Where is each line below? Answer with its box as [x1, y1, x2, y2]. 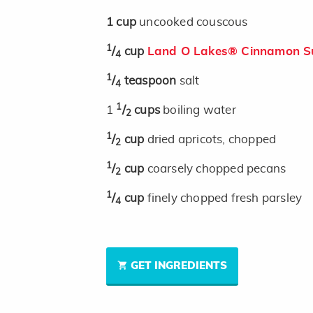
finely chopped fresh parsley [147, 192, 303, 205]
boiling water [163, 104, 236, 117]
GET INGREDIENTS [131, 261, 227, 272]
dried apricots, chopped [147, 133, 277, 146]
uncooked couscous [139, 16, 248, 29]
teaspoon [124, 75, 180, 87]
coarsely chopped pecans [147, 163, 286, 175]
